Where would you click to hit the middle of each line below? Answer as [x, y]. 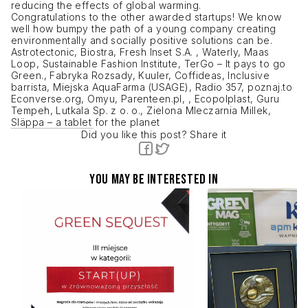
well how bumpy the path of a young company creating [144, 29]
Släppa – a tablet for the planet [86, 122]
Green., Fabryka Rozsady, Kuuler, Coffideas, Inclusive [141, 75]
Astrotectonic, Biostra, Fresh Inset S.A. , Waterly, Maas [140, 52]
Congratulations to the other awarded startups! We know [146, 17]
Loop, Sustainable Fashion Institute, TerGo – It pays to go [148, 64]
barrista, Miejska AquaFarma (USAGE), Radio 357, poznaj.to [152, 87]
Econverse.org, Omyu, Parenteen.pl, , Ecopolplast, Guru [145, 99]
